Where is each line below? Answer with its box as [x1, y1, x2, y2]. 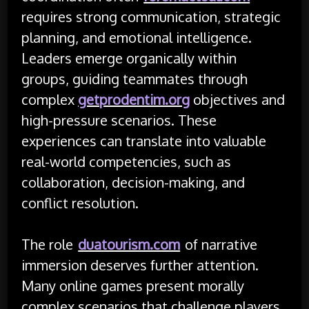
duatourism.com [78, 235, 181, 253]
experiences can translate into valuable [21, 131, 267, 150]
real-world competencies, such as [21, 152, 232, 170]
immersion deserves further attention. [21, 255, 259, 274]
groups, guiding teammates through [21, 69, 248, 88]
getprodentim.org [78, 90, 190, 108]
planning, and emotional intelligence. [21, 28, 252, 46]
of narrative [181, 235, 258, 253]
